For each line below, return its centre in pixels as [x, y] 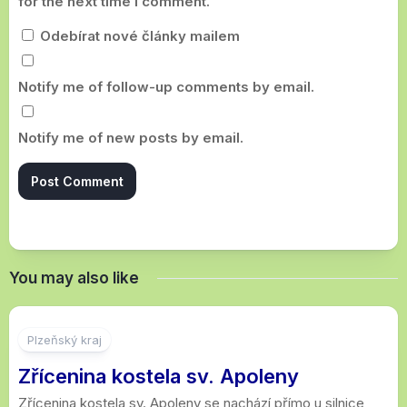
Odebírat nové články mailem [138, 36]
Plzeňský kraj [65, 340]
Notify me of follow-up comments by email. [166, 87]
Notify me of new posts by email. [131, 138]
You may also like [74, 278]
